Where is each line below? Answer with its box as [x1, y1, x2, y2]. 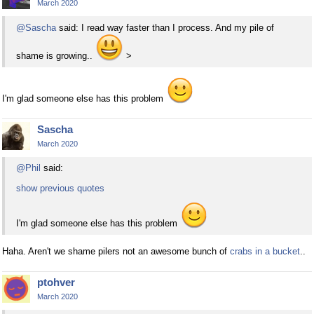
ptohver [37, 276, 75, 289]
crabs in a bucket [230, 246, 300, 257]
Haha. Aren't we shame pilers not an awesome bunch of [2, 246, 230, 257]
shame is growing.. [16, 50, 95, 61]
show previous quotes [16, 183, 104, 194]
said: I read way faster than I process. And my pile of [56, 22, 274, 33]
